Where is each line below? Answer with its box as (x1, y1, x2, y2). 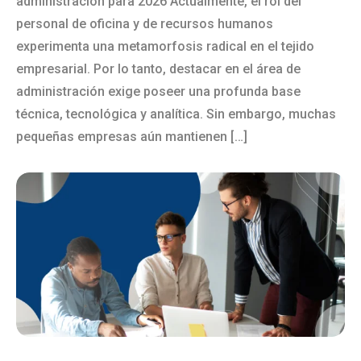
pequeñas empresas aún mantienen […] (16, 129, 247, 144)
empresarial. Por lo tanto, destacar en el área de (16, 61, 301, 77)
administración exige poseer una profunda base (16, 84, 301, 99)
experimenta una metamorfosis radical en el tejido (16, 39, 314, 54)
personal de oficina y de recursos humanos (16, 16, 273, 31)
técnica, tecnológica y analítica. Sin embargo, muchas (16, 106, 336, 122)
